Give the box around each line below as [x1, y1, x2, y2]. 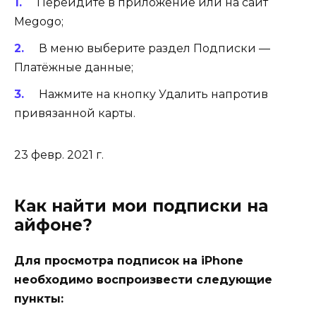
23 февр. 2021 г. [14, 148, 104, 162]
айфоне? [14, 215, 92, 236]
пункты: [14, 292, 63, 306]
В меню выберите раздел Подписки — [38, 42, 270, 56]
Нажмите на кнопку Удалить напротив [38, 87, 268, 102]
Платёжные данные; [14, 61, 133, 75]
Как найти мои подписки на [14, 196, 268, 217]
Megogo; [14, 14, 63, 28]
